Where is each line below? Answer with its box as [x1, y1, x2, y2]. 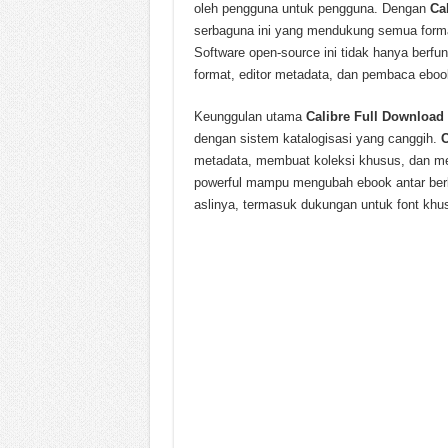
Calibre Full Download [305, 109, 444, 124]
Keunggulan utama [193, 109, 306, 124]
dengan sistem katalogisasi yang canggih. [193, 131, 441, 146]
